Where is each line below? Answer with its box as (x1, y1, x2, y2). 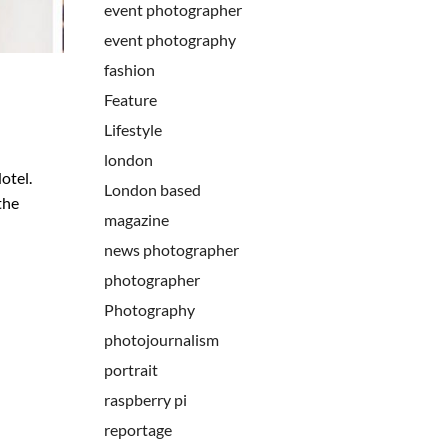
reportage (103, 420, 172, 439)
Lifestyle (103, 120, 162, 139)
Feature (103, 90, 157, 109)
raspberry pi (103, 390, 187, 409)
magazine (103, 210, 169, 229)
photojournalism (103, 330, 219, 349)
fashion (103, 60, 155, 79)
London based (103, 180, 201, 199)
